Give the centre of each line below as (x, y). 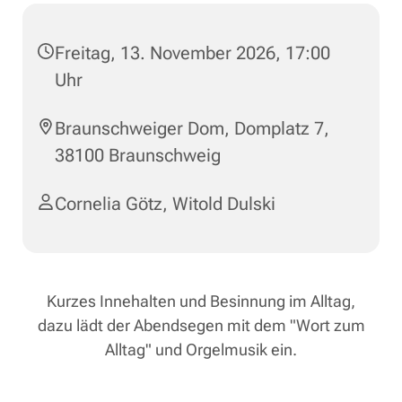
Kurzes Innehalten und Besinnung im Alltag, (201, 301)
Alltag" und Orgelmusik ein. (201, 349)
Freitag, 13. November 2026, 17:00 (192, 52)
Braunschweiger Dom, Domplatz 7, (192, 128)
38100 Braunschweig (138, 155)
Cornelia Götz (109, 203)
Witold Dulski (224, 203)
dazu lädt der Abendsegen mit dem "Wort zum (201, 325)
